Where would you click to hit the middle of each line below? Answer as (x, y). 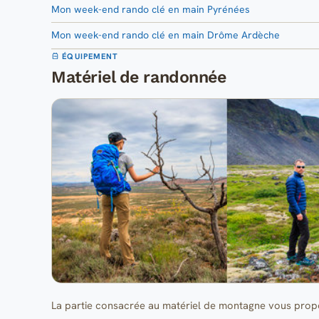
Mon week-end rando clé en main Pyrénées (151, 9)
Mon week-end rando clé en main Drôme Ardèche (166, 35)
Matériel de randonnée (139, 77)
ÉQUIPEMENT (89, 56)
